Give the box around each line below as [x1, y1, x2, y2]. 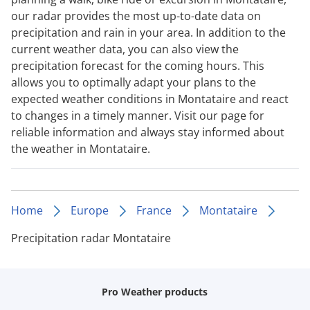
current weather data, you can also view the [11, 41, 239, 57]
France [136, 202, 172, 218]
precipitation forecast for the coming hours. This [11, 57, 264, 73]
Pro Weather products [102, 284, 208, 298]
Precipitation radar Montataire [11, 230, 171, 246]
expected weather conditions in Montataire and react [11, 91, 289, 107]
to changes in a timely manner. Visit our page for [11, 107, 264, 123]
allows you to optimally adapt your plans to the [11, 74, 256, 90]
